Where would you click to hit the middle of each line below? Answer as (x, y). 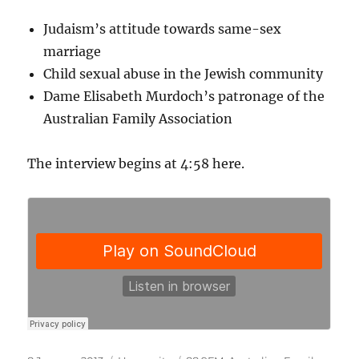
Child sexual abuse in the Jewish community (184, 74)
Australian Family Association (138, 119)
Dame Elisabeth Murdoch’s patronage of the (184, 97)
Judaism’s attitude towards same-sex (163, 29)
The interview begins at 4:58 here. (136, 164)
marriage (73, 52)
